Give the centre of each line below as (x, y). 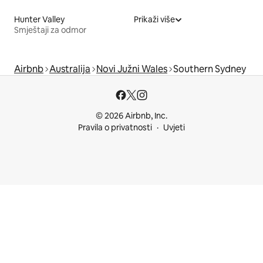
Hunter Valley (39, 19)
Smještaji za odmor (50, 30)
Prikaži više (154, 19)
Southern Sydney (210, 69)
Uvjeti (174, 127)
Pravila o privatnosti (115, 127)
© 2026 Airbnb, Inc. (131, 116)
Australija (70, 69)
